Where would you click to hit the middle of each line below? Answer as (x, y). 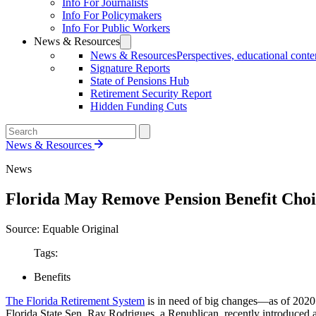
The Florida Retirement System (75, 300)
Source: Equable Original (62, 229)
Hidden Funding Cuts (139, 106)
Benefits (52, 276)
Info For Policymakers (112, 15)
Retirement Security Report (151, 93)
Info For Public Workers (116, 28)
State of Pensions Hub (140, 81)
